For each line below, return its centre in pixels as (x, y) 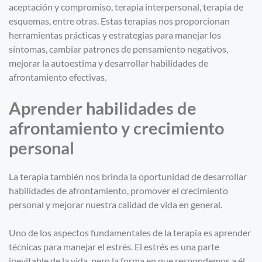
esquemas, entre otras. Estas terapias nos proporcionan (119, 21)
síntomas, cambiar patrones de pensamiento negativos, (118, 49)
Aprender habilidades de (103, 108)
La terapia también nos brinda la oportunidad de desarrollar (128, 177)
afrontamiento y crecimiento (116, 128)
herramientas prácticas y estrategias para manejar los (115, 35)
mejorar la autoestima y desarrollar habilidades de (108, 63)
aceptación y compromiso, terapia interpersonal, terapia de (126, 7)
